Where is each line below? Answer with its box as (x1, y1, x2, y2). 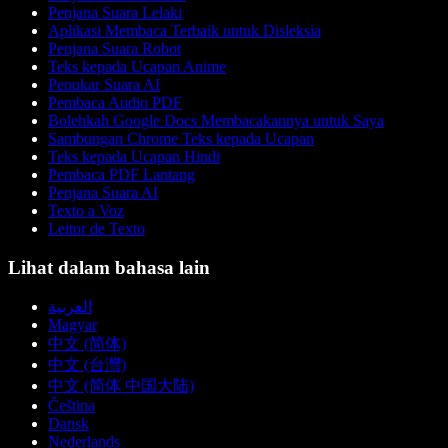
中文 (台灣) (48, 356, 126, 374)
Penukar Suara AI (48, 75, 160, 93)
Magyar (48, 316, 97, 334)
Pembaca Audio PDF (48, 93, 182, 111)
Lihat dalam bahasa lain (8, 256, 210, 278)
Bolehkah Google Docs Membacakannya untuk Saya (48, 111, 384, 129)
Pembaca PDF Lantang (48, 165, 195, 183)
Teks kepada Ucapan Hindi (48, 147, 220, 165)
